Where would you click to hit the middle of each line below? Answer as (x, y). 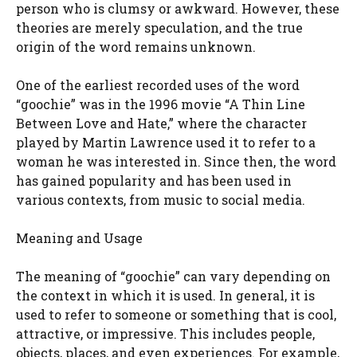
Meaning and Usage (79, 237)
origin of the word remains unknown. (136, 46)
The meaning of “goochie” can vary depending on (173, 276)
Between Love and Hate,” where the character (161, 123)
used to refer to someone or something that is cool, (176, 314)
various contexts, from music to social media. (161, 199)
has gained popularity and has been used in (154, 180)
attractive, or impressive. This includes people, (165, 333)
